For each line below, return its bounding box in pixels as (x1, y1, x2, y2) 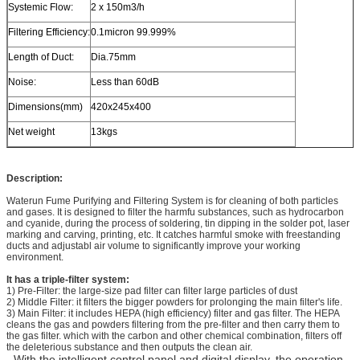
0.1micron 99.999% (91, 26, 176, 38)
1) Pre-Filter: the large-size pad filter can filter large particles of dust (6, 284, 300, 297)
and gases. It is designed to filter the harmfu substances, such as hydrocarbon (6, 206, 344, 218)
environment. (6, 251, 63, 263)
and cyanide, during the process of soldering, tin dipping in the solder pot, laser (6, 217, 350, 229)
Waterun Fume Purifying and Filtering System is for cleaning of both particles (6, 194, 338, 207)
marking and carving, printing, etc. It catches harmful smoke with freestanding (6, 228, 341, 240)
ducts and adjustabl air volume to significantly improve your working (6, 239, 301, 252)
